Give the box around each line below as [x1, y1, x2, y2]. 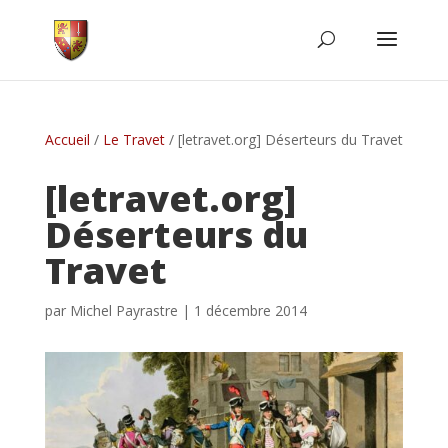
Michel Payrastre [69, 301, 178, 320]
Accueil [44, 130, 90, 149]
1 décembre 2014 [193, 301, 307, 320]
